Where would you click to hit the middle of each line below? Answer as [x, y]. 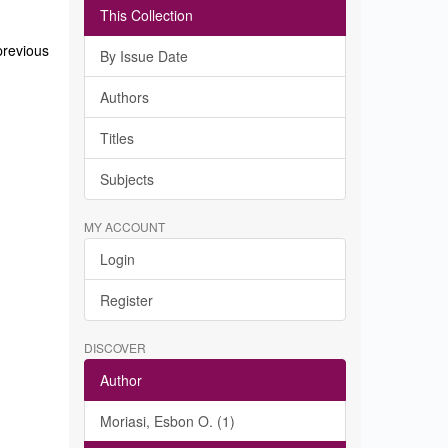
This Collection [146, 15]
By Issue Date [143, 56]
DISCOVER [114, 347]
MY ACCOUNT [124, 226]
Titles [116, 138]
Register [126, 300]
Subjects [126, 179]
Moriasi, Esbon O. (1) [167, 421]
